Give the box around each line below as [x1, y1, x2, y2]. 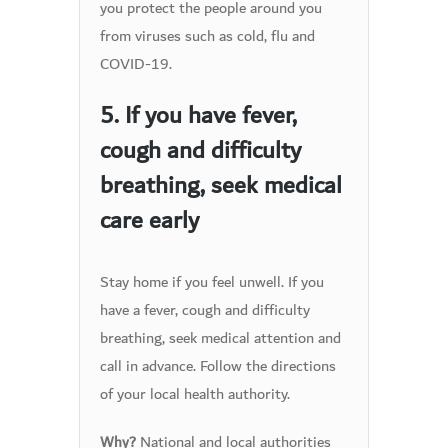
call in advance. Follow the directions [100, 352, 336, 380]
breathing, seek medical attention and [100, 324, 341, 352]
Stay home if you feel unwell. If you [100, 268, 324, 296]
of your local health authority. [100, 380, 290, 408]
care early [100, 199, 199, 242]
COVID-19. [100, 50, 172, 78]
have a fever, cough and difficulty [100, 296, 310, 324]
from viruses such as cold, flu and [100, 22, 315, 50]
